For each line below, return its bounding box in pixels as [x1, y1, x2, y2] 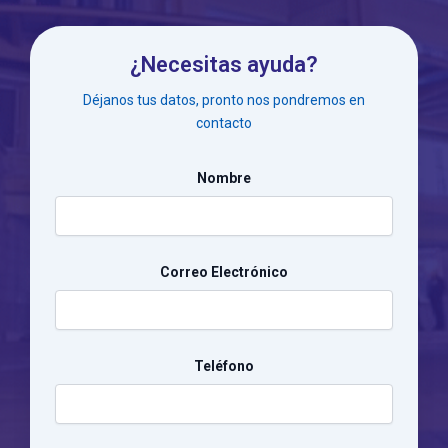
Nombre [197, 169, 251, 186]
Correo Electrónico [160, 263, 288, 280]
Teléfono [194, 357, 254, 374]
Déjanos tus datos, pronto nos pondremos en [83, 92, 365, 109]
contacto [196, 115, 252, 132]
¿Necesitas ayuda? [130, 52, 318, 78]
